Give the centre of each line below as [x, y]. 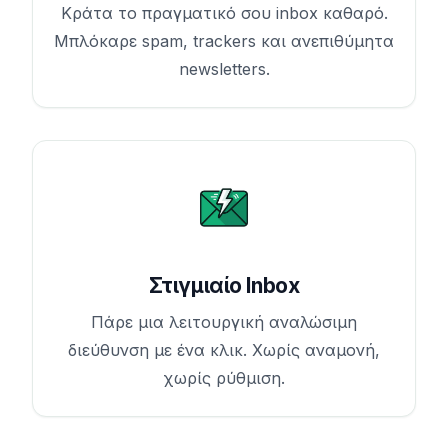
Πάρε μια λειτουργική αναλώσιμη [224, 321]
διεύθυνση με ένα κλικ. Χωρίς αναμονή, [224, 349]
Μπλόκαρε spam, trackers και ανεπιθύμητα [224, 41]
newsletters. [224, 69]
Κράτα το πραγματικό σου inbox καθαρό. [224, 13]
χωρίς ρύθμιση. [224, 377]
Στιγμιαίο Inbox [224, 285]
